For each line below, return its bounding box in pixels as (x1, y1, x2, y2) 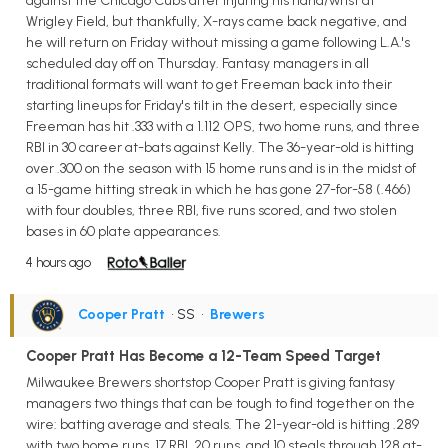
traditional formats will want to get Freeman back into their (26, 75, 392, 93)
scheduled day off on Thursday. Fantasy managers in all (26, 54, 369, 72)
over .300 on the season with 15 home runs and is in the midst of (26, 159, 416, 177)
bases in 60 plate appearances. (26, 222, 221, 240)
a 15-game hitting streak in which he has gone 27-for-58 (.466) (26, 180, 411, 198)
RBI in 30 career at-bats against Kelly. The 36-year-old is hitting (26, 138, 414, 156)
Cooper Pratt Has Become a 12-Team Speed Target (26, 346, 381, 365)
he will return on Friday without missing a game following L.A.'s (26, 33, 410, 51)
